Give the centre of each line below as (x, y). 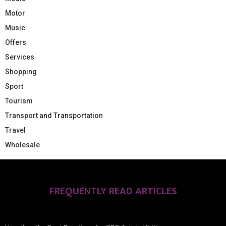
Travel (15, 130)
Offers (16, 42)
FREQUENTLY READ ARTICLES (113, 191)
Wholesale (22, 145)
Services (20, 57)
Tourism (19, 101)
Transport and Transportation (54, 115)
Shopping (21, 71)
